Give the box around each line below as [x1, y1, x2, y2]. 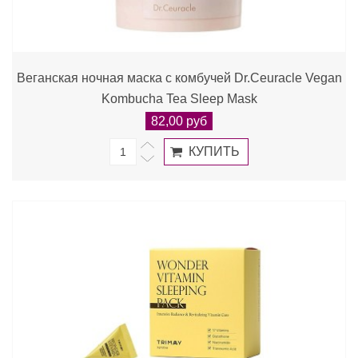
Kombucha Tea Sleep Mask [101, 92, 257, 105]
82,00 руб [151, 114, 207, 128]
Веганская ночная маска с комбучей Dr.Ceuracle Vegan [16, 71, 342, 85]
